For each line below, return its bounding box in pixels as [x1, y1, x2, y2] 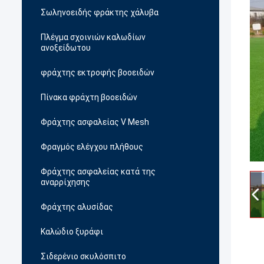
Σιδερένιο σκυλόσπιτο [41, 252, 126, 261]
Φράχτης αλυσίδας [41, 202, 113, 212]
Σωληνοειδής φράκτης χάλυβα [41, 8, 159, 17]
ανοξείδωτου [41, 43, 91, 52]
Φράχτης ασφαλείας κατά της [41, 167, 156, 176]
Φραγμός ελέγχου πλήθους [41, 142, 143, 151]
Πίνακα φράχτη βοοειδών [41, 93, 137, 102]
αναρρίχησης [41, 177, 90, 187]
